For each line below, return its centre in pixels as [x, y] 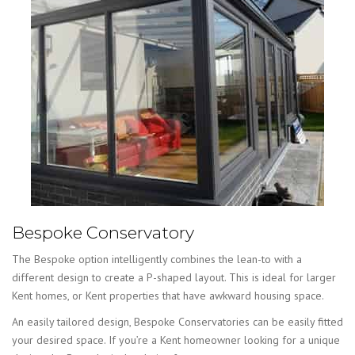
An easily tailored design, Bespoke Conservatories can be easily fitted [177, 322]
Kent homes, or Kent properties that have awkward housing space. [168, 296]
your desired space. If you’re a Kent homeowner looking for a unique [176, 340]
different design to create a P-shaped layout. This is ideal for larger [174, 278]
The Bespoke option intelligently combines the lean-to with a [157, 260]
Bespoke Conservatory [103, 232]
